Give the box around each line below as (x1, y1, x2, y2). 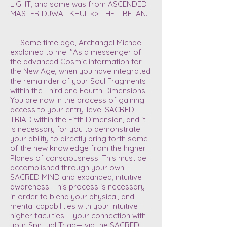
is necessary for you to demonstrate (10, 124, 140, 134)
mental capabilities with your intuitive (10, 201, 138, 211)
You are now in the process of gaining (10, 95, 144, 105)
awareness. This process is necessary (10, 182, 145, 192)
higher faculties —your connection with (10, 211, 146, 220)
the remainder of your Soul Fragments (10, 76, 146, 86)
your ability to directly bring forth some (10, 134, 148, 143)
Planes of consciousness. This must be (10, 153, 146, 163)
